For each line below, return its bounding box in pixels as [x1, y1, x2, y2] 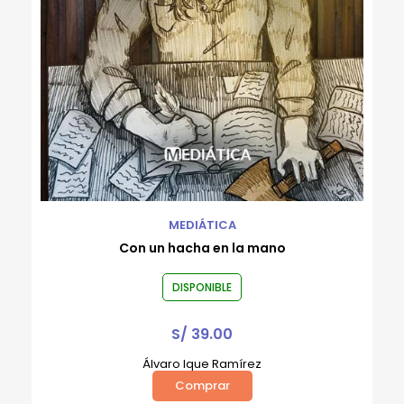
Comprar [174, 377, 230, 395]
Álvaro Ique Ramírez [142, 355, 262, 373]
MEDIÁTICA [168, 216, 236, 234]
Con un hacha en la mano [118, 239, 286, 258]
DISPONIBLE [172, 280, 232, 296]
